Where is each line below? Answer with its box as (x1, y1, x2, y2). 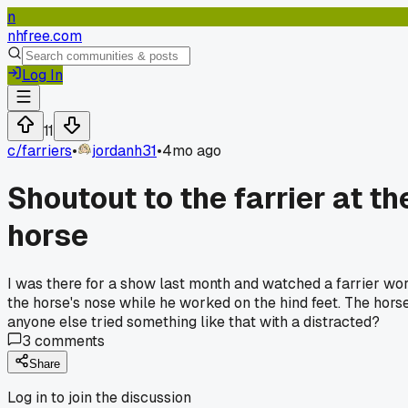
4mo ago (162, 141, 221, 160)
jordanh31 (92, 141, 157, 160)
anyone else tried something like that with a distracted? (7, 311, 380, 331)
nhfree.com (7, 26, 82, 46)
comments (31, 331, 105, 351)
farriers (22, 141, 72, 160)
